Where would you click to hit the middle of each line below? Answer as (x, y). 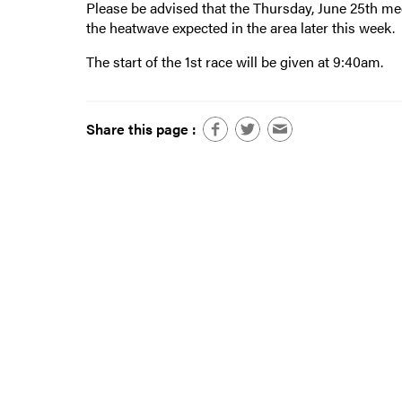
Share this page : (140, 129)
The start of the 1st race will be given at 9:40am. (234, 62)
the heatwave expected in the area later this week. (240, 28)
